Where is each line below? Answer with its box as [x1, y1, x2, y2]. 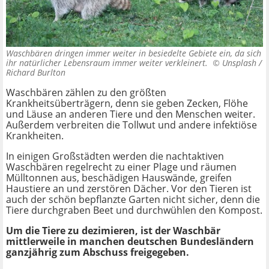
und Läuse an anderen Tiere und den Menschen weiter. [6, 107, 255, 121]
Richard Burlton [6, 67, 65, 79]
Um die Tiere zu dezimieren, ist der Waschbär [6, 224, 220, 238]
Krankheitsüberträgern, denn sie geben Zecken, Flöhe [6, 97, 248, 110]
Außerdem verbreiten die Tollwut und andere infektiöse [6, 118, 257, 132]
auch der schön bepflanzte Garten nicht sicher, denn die [6, 193, 260, 207]
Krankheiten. [6, 129, 64, 143]
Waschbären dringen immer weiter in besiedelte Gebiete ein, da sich [6, 47, 261, 59]
